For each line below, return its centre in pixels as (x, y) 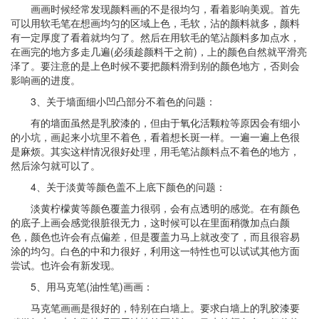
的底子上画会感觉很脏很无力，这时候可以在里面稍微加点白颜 (150, 223)
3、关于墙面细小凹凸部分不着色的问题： (123, 101)
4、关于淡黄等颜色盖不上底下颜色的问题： (128, 187)
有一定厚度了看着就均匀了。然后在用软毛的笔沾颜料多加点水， (155, 37)
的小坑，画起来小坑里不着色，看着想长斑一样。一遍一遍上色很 (155, 137)
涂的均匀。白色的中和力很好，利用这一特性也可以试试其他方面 (155, 251)
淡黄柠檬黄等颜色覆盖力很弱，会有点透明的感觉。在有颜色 (165, 208)
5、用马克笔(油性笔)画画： (92, 287)
